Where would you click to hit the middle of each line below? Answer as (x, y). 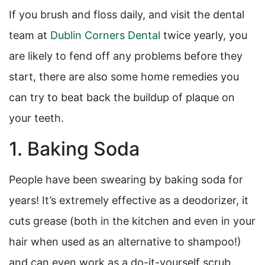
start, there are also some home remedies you (124, 77)
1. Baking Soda (74, 149)
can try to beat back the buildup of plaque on (122, 98)
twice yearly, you (204, 35)
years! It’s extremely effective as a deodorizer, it (129, 201)
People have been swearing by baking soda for (126, 180)
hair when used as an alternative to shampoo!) (125, 242)
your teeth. (36, 118)
